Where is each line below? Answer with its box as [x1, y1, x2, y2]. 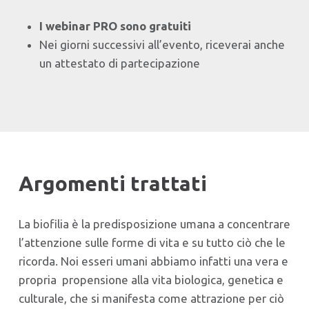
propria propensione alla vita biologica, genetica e [18, 272, 283, 286]
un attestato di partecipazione [39, 56, 200, 70]
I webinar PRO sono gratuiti [39, 19, 191, 32]
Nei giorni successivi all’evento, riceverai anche [39, 37, 285, 51]
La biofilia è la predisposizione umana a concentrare [18, 217, 290, 230]
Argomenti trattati [18, 172, 207, 196]
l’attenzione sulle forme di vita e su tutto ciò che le [18, 235, 286, 249]
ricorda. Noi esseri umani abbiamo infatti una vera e [18, 254, 288, 268]
